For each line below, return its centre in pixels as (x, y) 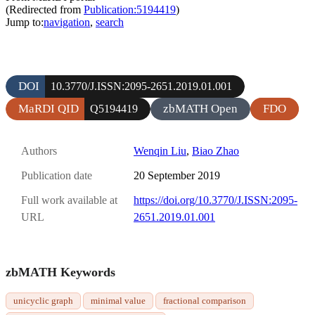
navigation (67, 22)
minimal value (118, 300)
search (110, 22)
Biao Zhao (216, 150)
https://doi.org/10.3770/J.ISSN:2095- (216, 200)
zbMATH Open (200, 108)
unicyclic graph (43, 300)
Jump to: (25, 22)
